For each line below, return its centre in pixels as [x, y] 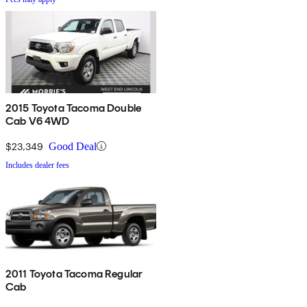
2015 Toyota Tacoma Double [73, 108]
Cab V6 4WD [38, 121]
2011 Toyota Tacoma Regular [74, 273]
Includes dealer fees [37, 165]
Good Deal [73, 146]
